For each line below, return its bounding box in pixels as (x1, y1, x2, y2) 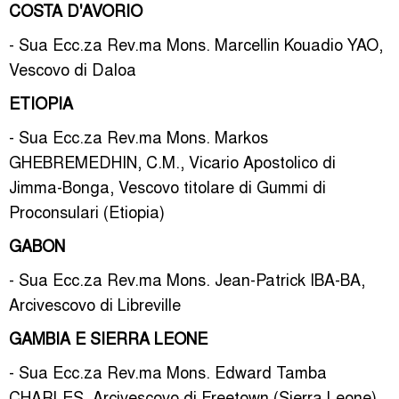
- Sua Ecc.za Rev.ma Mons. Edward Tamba (9, 360, 327, 383)
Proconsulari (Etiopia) (9, 199, 165, 223)
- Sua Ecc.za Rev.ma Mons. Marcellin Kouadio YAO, (9, 32, 383, 55)
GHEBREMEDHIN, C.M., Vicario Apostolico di (9, 150, 336, 173)
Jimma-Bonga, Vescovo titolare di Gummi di (9, 175, 326, 198)
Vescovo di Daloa (9, 57, 136, 80)
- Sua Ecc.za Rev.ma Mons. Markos (9, 125, 268, 148)
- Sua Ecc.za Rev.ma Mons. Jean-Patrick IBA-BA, (9, 267, 365, 290)
